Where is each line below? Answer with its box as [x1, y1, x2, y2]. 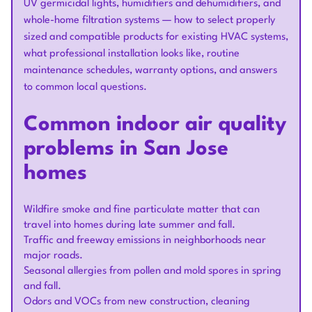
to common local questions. [24, 82, 147, 93]
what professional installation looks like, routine [24, 49, 240, 59]
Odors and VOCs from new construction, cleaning [24, 297, 250, 307]
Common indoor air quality [24, 115, 286, 135]
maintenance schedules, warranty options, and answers [24, 65, 277, 76]
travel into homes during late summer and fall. [24, 220, 235, 231]
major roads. [24, 251, 83, 261]
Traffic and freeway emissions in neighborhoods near [24, 235, 266, 246]
